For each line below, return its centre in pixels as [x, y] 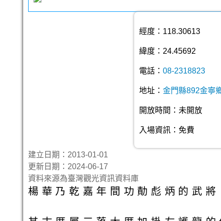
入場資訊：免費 [167, 130]
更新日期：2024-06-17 [68, 166]
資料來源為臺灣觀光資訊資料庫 [83, 178]
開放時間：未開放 [171, 110]
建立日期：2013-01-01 [72, 155]
